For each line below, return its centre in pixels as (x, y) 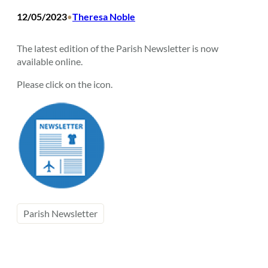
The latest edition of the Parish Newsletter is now (118, 48)
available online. (50, 61)
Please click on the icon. (65, 84)
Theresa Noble (104, 16)
